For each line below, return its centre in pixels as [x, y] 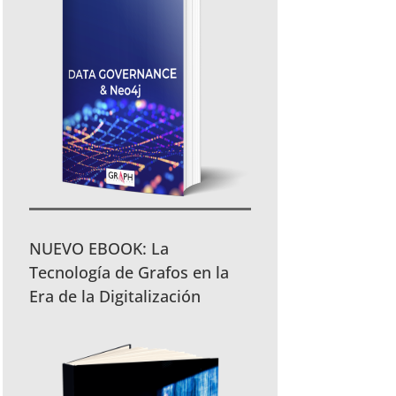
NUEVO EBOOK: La [99, 249]
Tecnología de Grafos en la [129, 273]
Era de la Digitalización [115, 297]
